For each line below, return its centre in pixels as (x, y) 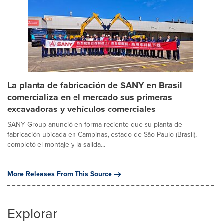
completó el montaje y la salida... (56, 144)
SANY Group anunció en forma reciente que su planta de (95, 125)
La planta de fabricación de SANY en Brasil (95, 85)
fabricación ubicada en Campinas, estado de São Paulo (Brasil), (102, 134)
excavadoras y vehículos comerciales (82, 109)
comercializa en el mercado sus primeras (90, 97)
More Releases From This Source (60, 174)
